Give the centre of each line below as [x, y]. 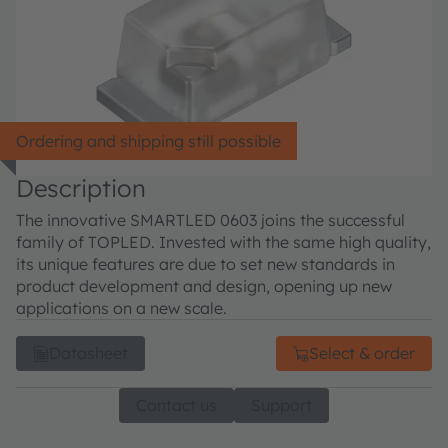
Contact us [176, 405]
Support [281, 405]
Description [81, 188]
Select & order [362, 353]
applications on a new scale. [121, 308]
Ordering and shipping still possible [148, 140]
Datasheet [88, 353]
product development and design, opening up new [204, 286]
